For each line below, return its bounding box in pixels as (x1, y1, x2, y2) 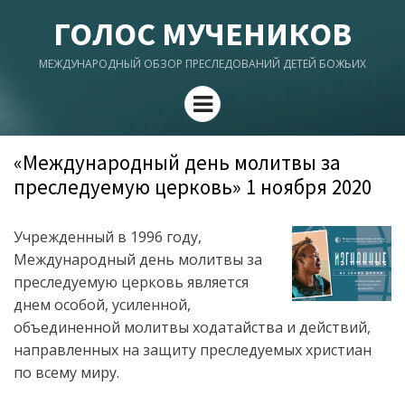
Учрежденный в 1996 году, (14, 227, 202, 247)
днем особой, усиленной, (14, 295, 191, 315)
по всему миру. (14, 363, 119, 382)
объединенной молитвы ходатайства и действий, (14, 317, 371, 337)
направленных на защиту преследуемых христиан (14, 340, 372, 360)
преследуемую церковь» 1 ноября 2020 (14, 174, 372, 200)
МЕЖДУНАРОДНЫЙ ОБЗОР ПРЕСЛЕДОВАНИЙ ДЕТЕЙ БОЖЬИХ (39, 56, 366, 71)
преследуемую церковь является (14, 272, 249, 292)
